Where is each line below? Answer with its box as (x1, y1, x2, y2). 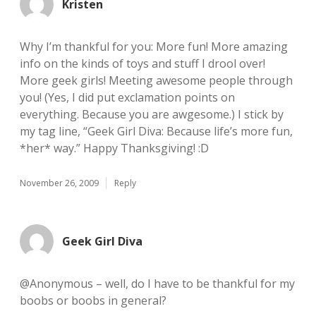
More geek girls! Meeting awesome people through (20, 73, 293, 88)
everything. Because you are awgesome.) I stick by (20, 107, 284, 122)
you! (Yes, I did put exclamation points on (20, 90, 235, 105)
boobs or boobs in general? (20, 293, 166, 308)
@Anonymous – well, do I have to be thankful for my (20, 276, 295, 291)
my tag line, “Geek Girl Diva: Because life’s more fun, (20, 123, 293, 139)
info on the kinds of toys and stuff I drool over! (20, 56, 265, 71)
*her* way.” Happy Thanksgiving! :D (20, 140, 209, 156)
